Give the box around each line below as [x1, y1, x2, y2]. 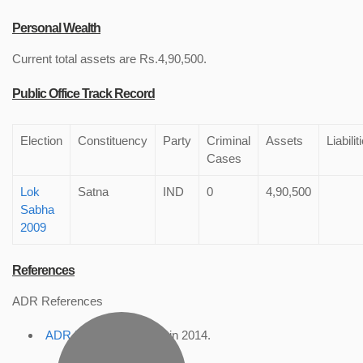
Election [20, 134, 62, 147]
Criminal [207, 134, 250, 147]
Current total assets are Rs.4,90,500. [12, 52, 207, 66]
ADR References [12, 294, 103, 308]
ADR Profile [45, 328, 108, 342]
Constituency [78, 134, 147, 147]
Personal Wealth [12, 21, 100, 35]
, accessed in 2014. [108, 328, 211, 342]
